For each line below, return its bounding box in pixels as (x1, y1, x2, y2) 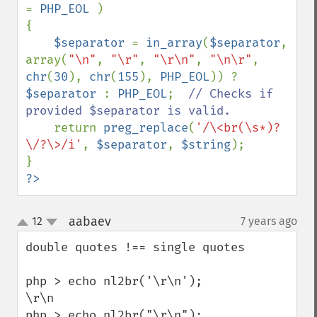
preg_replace (103, 120, 188, 135)
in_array (146, 35, 202, 50)
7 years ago (241, 214, 297, 228)
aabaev (68, 214, 111, 229)
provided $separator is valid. (25, 103, 231, 118)
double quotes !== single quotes (25, 240, 245, 255)
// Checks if (188, 86, 273, 101)
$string (181, 137, 231, 152)
